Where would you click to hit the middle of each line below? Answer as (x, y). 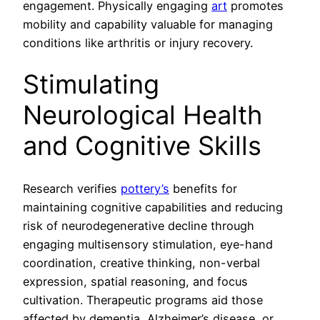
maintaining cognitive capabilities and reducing (153, 207)
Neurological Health (142, 115)
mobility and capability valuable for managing (148, 25)
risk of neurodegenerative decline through (139, 225)
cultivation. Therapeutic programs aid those (143, 300)
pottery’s (145, 188)
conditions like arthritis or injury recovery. (138, 43)
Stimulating (91, 85)
